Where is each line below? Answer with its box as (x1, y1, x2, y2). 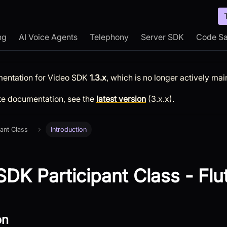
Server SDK (141, 32, 184, 42)
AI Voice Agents (19, 32, 78, 42)
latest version (96, 94, 146, 104)
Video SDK (48, 72, 88, 83)
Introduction (50, 126, 87, 134)
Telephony (90, 32, 129, 42)
